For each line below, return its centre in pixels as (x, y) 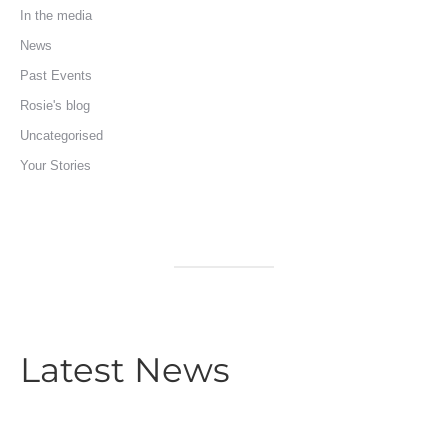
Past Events (56, 75)
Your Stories (55, 165)
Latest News (125, 370)
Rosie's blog (55, 105)
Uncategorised (61, 135)
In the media (56, 15)
